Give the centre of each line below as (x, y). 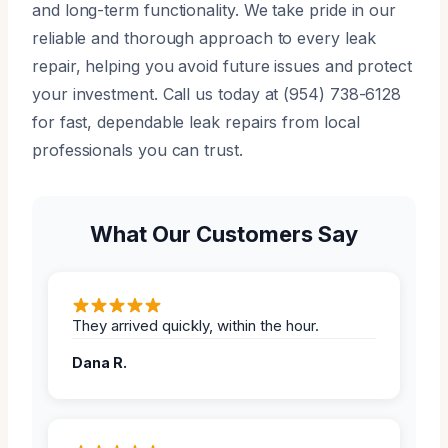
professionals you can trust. (137, 149)
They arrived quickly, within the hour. (195, 325)
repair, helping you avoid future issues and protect (222, 65)
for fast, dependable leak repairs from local (196, 121)
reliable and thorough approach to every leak (204, 37)
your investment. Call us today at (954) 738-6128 (217, 93)
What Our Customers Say (224, 233)
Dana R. (99, 362)
